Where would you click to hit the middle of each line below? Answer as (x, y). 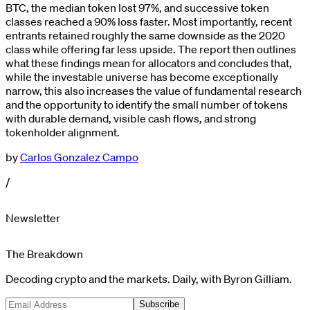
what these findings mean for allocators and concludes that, (149, 63)
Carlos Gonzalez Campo (79, 157)
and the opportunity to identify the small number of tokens (147, 104)
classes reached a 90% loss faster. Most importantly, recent (149, 21)
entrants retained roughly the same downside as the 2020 (145, 35)
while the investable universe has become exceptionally (142, 76)
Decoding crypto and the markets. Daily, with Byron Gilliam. (149, 279)
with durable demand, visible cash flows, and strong (131, 118)
